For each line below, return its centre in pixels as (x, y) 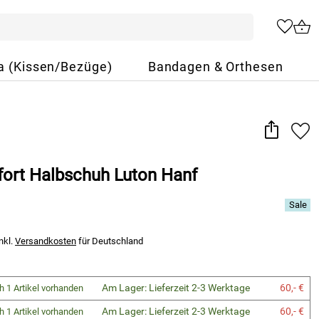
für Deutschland (110, 241)
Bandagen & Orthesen (215, 67)
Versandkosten (46, 241)
